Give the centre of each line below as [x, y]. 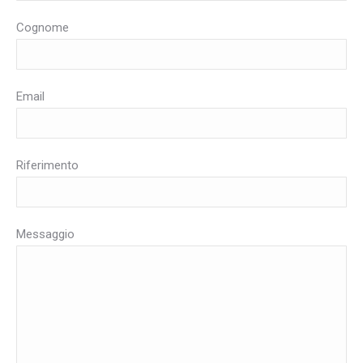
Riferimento [47, 165]
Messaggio [45, 234]
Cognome [43, 27]
